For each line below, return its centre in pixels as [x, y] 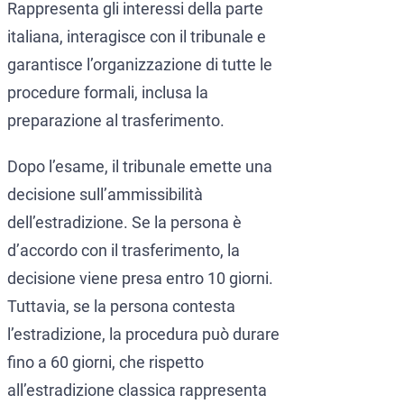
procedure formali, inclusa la [108, 93]
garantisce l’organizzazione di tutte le [140, 65]
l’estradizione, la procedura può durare [143, 335]
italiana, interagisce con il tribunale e [137, 37]
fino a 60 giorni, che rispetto [106, 363]
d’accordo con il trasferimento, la [124, 251]
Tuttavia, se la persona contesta [121, 307]
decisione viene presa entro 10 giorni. [140, 279]
